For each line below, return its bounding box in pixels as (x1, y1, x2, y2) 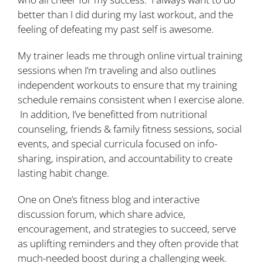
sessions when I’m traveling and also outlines (18, 63, 216, 77)
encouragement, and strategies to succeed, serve (18, 221, 236, 235)
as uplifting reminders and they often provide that (18, 236, 239, 250)
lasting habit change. (18, 166, 109, 180)
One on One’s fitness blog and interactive (18, 192, 200, 206)
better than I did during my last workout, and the (18, 7, 233, 21)
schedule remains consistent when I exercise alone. (18, 92, 244, 106)
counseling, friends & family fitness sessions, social (18, 122, 242, 136)
